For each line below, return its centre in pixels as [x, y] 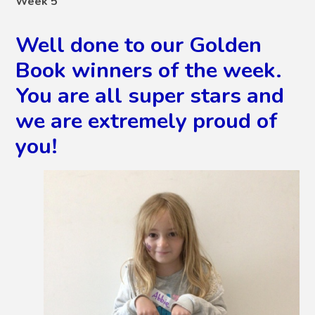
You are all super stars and [150, 95]
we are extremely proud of [147, 121]
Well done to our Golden [139, 45]
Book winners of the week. [149, 70]
